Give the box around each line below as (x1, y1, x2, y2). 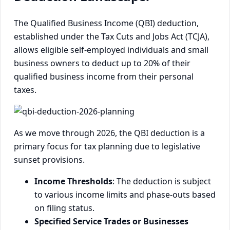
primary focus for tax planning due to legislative (14, 141, 200, 152)
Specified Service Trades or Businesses (34, 216, 188, 227)
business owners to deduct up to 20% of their (14, 57, 190, 69)
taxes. (14, 84, 36, 96)
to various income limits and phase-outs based (34, 189, 216, 201)
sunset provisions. (14, 154, 85, 166)
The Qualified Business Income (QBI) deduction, (14, 17, 199, 29)
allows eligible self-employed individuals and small (14, 44, 208, 56)
